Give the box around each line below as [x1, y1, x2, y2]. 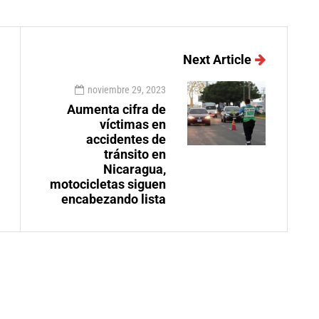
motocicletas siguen [50, 176, 166, 192]
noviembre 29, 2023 [88, 83, 166, 95]
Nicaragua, [103, 161, 166, 177]
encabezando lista [61, 191, 166, 206]
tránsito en [104, 146, 166, 162]
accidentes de [86, 131, 166, 147]
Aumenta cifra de [67, 101, 166, 117]
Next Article [183, 51, 251, 67]
